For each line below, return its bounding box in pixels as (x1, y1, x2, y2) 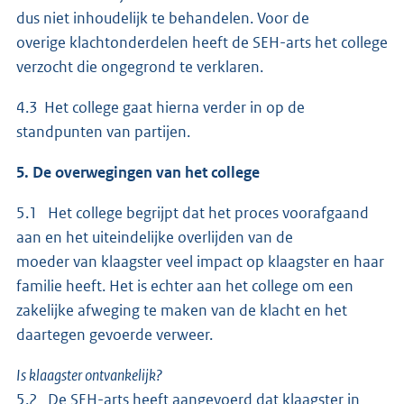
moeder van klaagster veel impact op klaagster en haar (16, 251, 384, 271)
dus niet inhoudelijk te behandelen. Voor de (16, 7, 312, 28)
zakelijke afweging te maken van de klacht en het (16, 299, 347, 320)
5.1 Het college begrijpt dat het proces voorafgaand (16, 202, 369, 223)
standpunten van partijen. (16, 121, 190, 142)
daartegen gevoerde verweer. (16, 324, 213, 344)
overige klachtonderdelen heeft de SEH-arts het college (16, 32, 388, 52)
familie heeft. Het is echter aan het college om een (16, 275, 353, 296)
